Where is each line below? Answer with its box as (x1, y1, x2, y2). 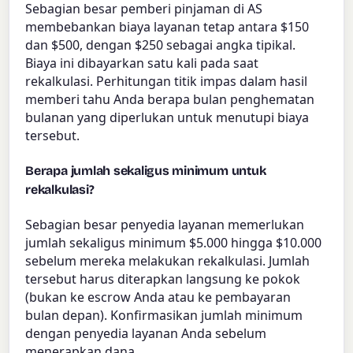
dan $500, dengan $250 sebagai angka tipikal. (25, 35, 296, 54)
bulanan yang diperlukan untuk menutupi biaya (25, 108, 310, 126)
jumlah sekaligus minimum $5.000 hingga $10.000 (25, 234, 322, 252)
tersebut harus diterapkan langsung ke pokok (25, 270, 301, 288)
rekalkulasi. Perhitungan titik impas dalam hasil (25, 72, 308, 90)
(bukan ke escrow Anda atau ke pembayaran (25, 288, 292, 307)
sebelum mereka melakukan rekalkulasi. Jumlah (25, 252, 310, 270)
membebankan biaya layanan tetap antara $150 (25, 17, 310, 35)
